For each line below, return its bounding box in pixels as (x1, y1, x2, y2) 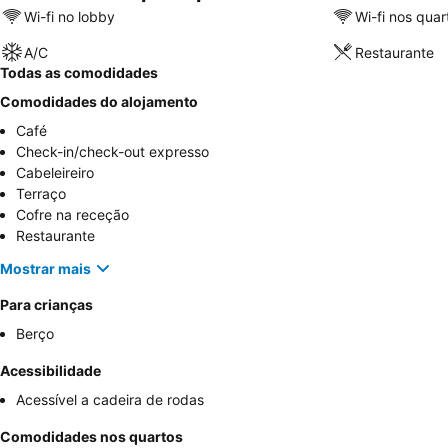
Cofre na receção (16, 206, 129, 223)
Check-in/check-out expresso (16, 143, 209, 160)
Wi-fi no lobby (24, 7, 115, 25)
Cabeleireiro (16, 164, 94, 181)
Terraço (16, 185, 66, 202)
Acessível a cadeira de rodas (16, 391, 204, 408)
